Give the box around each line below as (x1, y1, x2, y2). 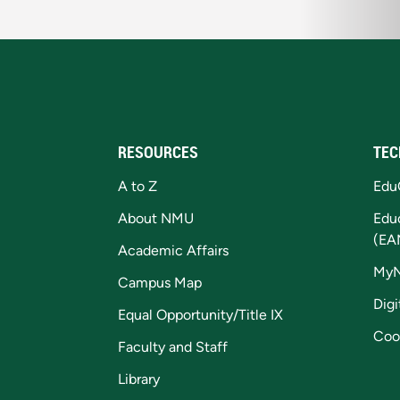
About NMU (118, 210, 194, 228)
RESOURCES (118, 141, 198, 163)
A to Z (118, 178, 157, 196)
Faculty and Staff (118, 338, 228, 356)
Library (118, 371, 160, 388)
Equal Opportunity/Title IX (118, 306, 283, 324)
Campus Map (118, 274, 202, 292)
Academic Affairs (118, 242, 229, 260)
